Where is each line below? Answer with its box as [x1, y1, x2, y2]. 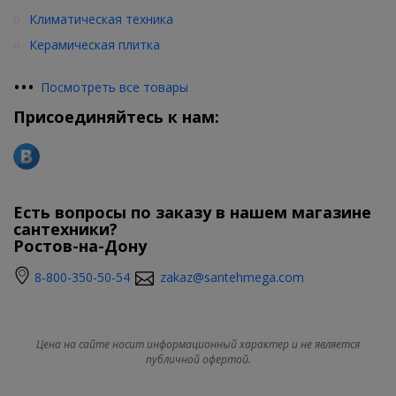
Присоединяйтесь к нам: [13, 105, 219, 127]
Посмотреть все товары [41, 78, 188, 95]
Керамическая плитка [29, 35, 160, 53]
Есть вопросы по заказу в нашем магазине [13, 201, 371, 223]
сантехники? [13, 217, 118, 240]
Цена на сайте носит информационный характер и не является [36, 336, 360, 352]
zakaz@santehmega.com [160, 268, 304, 286]
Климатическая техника [29, 10, 173, 27]
